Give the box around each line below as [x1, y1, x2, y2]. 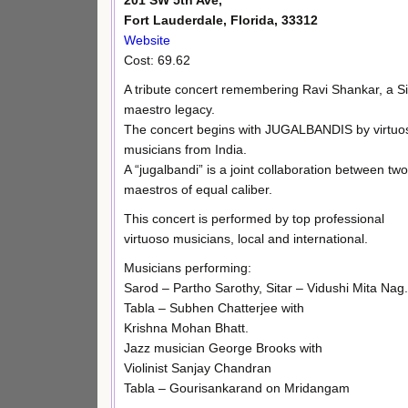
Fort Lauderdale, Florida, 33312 [124, 13, 318, 28]
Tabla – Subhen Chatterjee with [124, 300, 304, 315]
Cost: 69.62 [124, 53, 190, 68]
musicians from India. [124, 141, 247, 157]
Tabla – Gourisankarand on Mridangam [124, 380, 350, 395]
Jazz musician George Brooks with [124, 340, 322, 355]
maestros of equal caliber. [124, 181, 272, 197]
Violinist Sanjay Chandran [124, 360, 271, 375]
